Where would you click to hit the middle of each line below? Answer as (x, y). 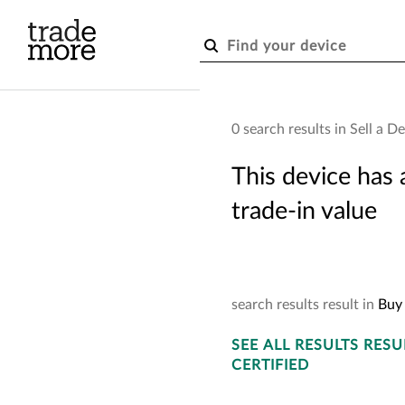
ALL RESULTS (311, 345)
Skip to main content (169, 14)
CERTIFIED (270, 365)
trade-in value (304, 211)
